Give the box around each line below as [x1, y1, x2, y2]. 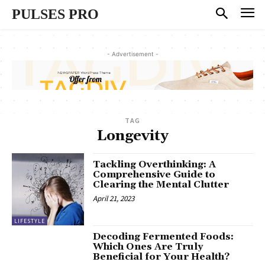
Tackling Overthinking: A [93, 159, 216, 171]
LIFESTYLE [14, 217, 45, 225]
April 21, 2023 [93, 193, 135, 204]
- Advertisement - [106, 50, 159, 57]
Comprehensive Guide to [93, 169, 216, 181]
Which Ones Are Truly [93, 241, 203, 253]
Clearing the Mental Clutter [93, 179, 230, 191]
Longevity [96, 127, 169, 146]
